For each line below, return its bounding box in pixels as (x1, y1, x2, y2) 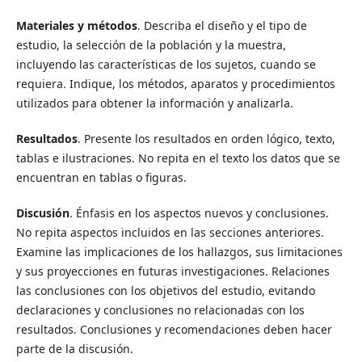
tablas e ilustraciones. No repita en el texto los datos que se (15, 149, 340, 166)
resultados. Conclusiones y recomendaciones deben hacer (15, 321, 332, 337)
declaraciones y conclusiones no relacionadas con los (15, 301, 305, 318)
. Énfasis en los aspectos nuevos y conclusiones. (69, 204, 329, 221)
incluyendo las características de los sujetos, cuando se (15, 56, 316, 72)
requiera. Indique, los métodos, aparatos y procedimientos (15, 75, 335, 91)
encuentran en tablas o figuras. (15, 169, 190, 185)
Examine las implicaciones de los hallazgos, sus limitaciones (15, 243, 343, 259)
